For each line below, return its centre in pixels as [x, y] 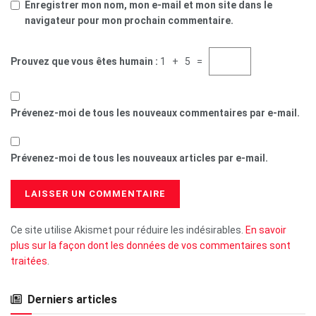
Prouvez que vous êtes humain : [85, 62]
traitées [29, 261]
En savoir [266, 230]
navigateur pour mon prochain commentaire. [129, 21]
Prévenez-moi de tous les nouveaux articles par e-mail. [139, 158]
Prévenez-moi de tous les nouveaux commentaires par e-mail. [155, 113]
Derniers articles [72, 299]
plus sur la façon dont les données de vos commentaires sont [151, 246]
